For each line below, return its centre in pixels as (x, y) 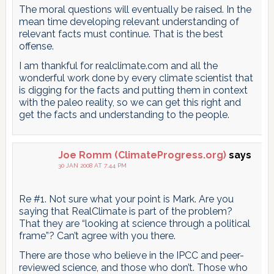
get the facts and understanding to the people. (124, 114)
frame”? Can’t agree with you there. (97, 235)
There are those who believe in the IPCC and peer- (131, 255)
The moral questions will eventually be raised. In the (135, 9)
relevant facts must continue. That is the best (121, 34)
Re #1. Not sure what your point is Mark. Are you (126, 199)
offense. (36, 46)
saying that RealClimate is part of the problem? (125, 211)
